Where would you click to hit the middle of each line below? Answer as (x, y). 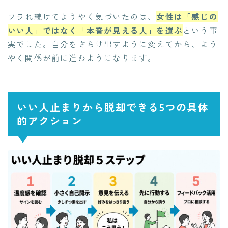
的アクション (50, 121)
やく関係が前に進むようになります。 (82, 58)
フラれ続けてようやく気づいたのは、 (82, 17)
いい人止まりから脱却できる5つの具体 (113, 107)
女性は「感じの (187, 17)
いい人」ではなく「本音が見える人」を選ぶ (95, 30)
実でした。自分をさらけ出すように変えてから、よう (113, 44)
